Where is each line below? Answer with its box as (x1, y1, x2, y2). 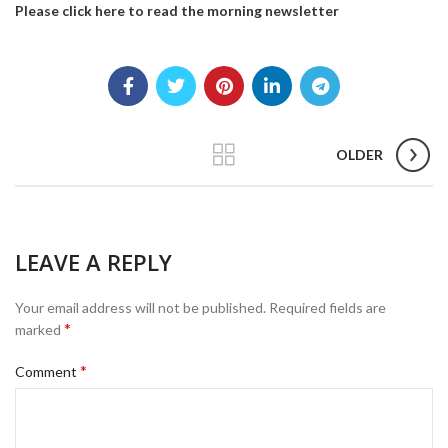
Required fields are (269, 298, 386, 316)
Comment (15, 362, 80, 380)
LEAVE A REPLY (15, 246, 172, 277)
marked (15, 320, 64, 338)
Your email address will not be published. (15, 298, 266, 316)
